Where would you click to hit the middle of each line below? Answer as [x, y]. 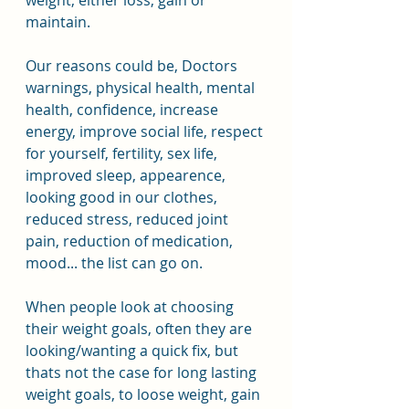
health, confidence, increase [124, 110]
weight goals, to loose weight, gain [145, 394]
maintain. [58, 22]
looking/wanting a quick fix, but [134, 351]
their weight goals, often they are [141, 329]
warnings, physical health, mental [142, 88]
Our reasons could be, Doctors [133, 66]
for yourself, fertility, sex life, [123, 153]
